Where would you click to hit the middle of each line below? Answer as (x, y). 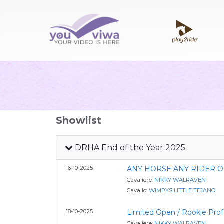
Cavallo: (138, 190)
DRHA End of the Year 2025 (129, 148)
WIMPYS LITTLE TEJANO (182, 190)
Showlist (79, 120)
